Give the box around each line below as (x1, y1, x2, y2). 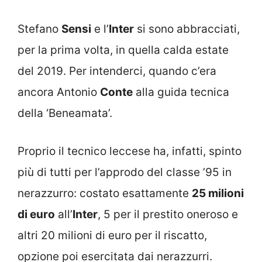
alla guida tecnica (133, 85, 229, 99)
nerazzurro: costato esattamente (18, 186, 192, 200)
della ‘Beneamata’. (18, 106, 112, 120)
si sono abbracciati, (134, 22, 240, 36)
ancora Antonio (18, 85, 100, 99)
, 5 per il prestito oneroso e (98, 207, 238, 221)
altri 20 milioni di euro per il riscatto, (18, 228, 207, 242)
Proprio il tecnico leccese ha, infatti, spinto (18, 144, 242, 158)
